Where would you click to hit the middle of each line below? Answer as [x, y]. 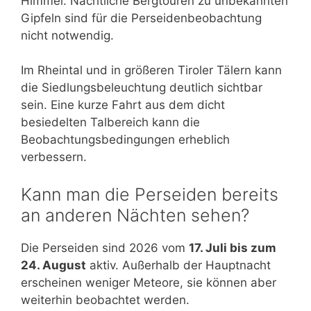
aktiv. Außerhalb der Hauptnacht [178, 265]
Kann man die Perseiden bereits [150, 194]
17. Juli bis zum [233, 247]
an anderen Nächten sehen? [135, 215]
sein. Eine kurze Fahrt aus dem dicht [123, 105]
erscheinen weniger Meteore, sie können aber [149, 282]
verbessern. [54, 157]
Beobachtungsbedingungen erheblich [125, 140]
